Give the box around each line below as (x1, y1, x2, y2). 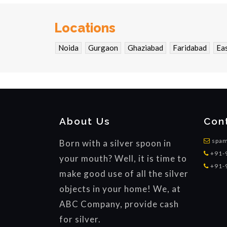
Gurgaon (88, 43, 118, 52)
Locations (54, 20, 116, 35)
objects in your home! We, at (59, 183, 181, 194)
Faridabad (173, 43, 207, 52)
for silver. (59, 213, 101, 224)
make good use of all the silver (59, 168, 188, 179)
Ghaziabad (128, 43, 163, 52)
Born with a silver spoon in (59, 137, 171, 148)
